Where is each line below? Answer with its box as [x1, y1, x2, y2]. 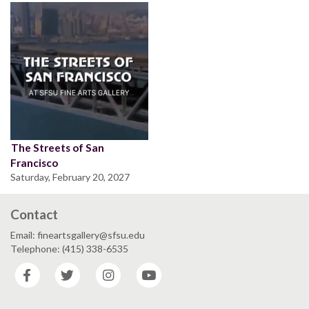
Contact [10, 206, 58, 222]
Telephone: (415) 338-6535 [10, 242, 128, 255]
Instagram [123, 262, 168, 275]
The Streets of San [11, 141, 104, 154]
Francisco [10, 156, 58, 169]
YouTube [163, 262, 203, 275]
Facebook [42, 262, 84, 275]
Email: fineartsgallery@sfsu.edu [10, 228, 145, 241]
